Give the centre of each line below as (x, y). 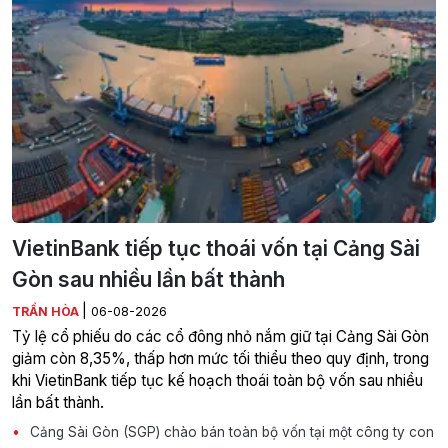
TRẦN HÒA (47, 312)
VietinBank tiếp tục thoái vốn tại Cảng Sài (216, 249)
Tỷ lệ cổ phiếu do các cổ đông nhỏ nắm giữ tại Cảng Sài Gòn (220, 337)
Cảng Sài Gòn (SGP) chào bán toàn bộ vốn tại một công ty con (230, 432)
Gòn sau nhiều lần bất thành (148, 280)
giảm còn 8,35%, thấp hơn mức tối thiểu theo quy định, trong (220, 359)
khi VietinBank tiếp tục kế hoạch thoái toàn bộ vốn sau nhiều (217, 381)
